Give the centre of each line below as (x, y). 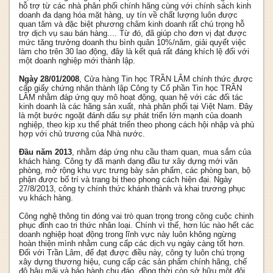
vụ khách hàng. (46, 198)
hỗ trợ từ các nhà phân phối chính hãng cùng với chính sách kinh (135, 6)
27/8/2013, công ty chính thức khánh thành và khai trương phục (132, 189)
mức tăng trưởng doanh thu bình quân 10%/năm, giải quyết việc (133, 43)
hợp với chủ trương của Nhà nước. (82, 134)
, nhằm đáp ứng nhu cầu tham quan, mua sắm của (161, 152)
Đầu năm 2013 (45, 152)
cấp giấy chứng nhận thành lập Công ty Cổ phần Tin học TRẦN (130, 88)
